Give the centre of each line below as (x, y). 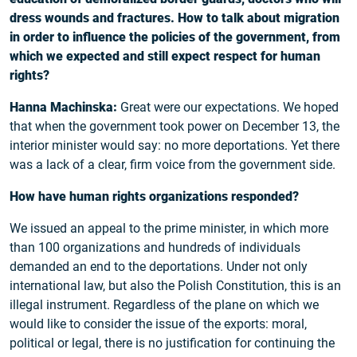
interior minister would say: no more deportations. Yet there (175, 146)
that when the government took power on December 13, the (175, 127)
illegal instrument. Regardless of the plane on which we (164, 305)
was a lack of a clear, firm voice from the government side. (173, 165)
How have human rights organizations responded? (154, 197)
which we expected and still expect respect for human (165, 57)
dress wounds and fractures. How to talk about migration (175, 18)
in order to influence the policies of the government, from (175, 37)
